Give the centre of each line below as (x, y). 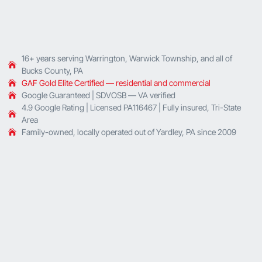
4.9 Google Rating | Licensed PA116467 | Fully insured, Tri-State (131, 107)
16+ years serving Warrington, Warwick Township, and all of (127, 58)
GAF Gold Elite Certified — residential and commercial (116, 82)
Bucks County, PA (52, 70)
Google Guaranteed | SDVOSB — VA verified (98, 95)
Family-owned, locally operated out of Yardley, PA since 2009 (129, 132)
